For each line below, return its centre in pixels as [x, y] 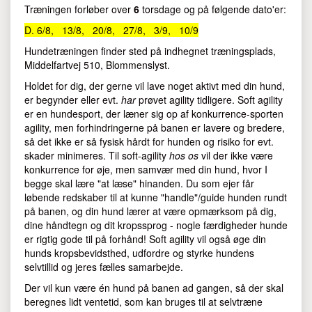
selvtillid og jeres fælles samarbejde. [104, 267]
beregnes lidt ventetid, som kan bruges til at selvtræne [143, 302]
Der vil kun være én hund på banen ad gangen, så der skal [154, 288]
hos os [184, 156]
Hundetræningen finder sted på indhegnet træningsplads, [150, 51]
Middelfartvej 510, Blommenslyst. [97, 65]
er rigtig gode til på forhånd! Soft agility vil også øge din [145, 239]
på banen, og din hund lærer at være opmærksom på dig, [150, 211]
